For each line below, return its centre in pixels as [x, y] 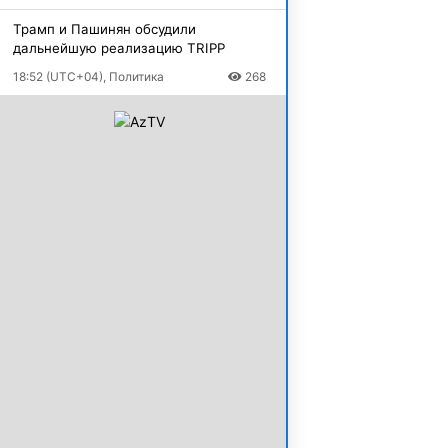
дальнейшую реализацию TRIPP [118, 48]
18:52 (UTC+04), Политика [88, 76]
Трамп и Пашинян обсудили [104, 29]
